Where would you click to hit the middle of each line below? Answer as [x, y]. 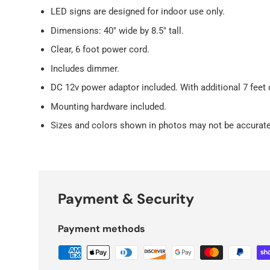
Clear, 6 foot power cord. [100, 50]
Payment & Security [126, 199]
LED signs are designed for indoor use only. [138, 12]
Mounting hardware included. [108, 106]
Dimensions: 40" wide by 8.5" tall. [117, 30]
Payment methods [102, 229]
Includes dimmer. [85, 68]
